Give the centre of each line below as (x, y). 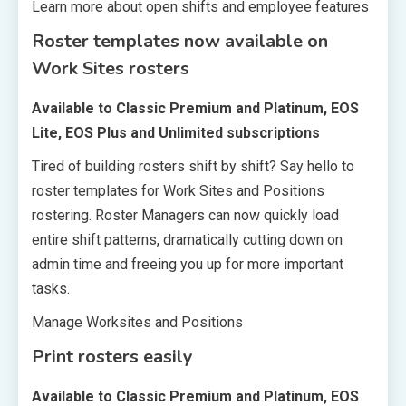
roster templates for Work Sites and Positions (178, 190)
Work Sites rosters (111, 68)
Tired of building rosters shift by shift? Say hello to (193, 166)
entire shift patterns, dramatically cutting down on (187, 239)
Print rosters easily (112, 356)
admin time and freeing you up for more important (188, 264)
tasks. (51, 288)
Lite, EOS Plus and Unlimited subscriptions (176, 132)
